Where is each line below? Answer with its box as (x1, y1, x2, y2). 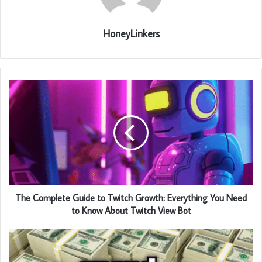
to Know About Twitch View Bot (71, 205, 191, 217)
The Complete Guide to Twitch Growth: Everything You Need (15, 192, 247, 204)
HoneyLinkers (102, 27, 160, 41)
